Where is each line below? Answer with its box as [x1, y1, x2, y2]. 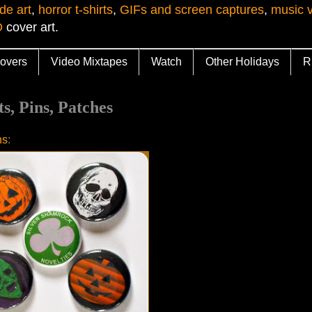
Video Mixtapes [51, 56, 127, 68]
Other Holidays [205, 56, 279, 68]
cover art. [3, 20, 58, 35]
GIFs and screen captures [120, 3, 264, 17]
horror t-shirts [38, 3, 113, 17]
